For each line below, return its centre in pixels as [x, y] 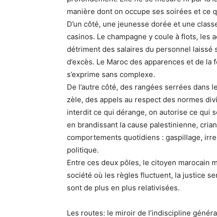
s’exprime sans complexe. [111, 74]
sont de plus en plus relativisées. [123, 188]
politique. [83, 150]
